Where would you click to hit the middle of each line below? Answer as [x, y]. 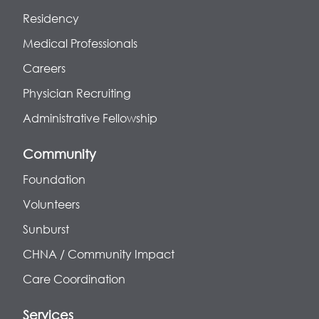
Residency [51, 18]
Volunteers [51, 204]
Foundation [54, 179]
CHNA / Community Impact [99, 254]
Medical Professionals [80, 43]
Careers [44, 68]
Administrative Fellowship [90, 118]
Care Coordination [74, 279]
